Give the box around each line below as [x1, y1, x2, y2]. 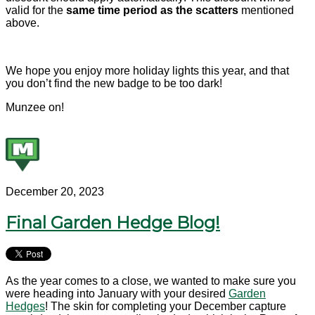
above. [6, 17, 39, 30]
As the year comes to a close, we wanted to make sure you [6, 274, 296, 287]
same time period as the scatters [66, 4, 238, 17]
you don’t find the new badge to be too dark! [6, 77, 222, 90]
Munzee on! [6, 101, 64, 114]
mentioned [238, 4, 294, 17]
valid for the [6, 4, 66, 17]
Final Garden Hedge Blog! [6, 212, 220, 233]
